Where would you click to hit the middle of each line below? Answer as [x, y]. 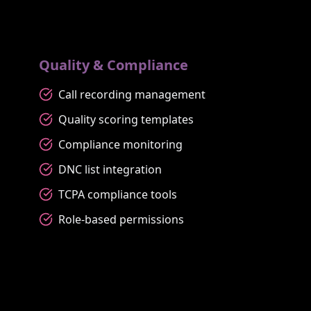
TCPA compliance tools [118, 194]
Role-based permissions [121, 219]
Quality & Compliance [114, 65]
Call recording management [132, 94]
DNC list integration [110, 169]
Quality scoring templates [126, 119]
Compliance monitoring [120, 144]
